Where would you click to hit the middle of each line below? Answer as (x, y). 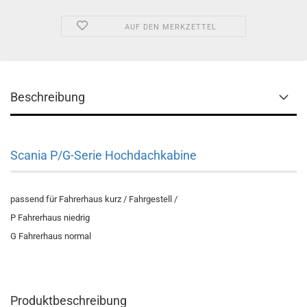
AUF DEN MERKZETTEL (170, 27)
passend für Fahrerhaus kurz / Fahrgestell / (94, 199)
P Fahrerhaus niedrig (50, 218)
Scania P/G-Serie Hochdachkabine (103, 155)
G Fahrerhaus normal (51, 236)
